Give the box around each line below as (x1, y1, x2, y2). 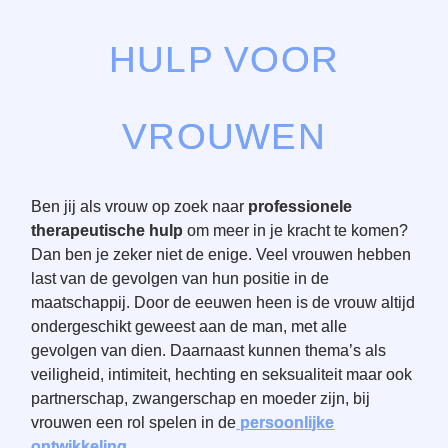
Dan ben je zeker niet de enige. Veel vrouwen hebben (31, 246, 412, 263)
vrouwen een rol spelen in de (31, 414, 237, 431)
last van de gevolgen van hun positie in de (31, 270, 330, 287)
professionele (248, 198, 353, 215)
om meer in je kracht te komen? (183, 222, 409, 239)
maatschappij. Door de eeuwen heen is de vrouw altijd (31, 294, 416, 311)
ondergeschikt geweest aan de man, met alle (31, 318, 348, 335)
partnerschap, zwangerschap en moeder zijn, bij (31, 390, 371, 407)
